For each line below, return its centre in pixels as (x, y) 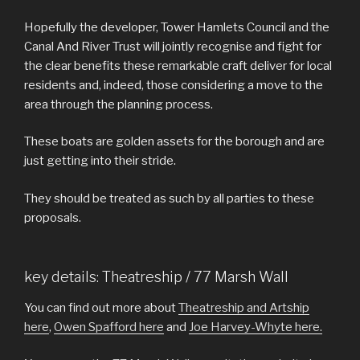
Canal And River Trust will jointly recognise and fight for (173, 46)
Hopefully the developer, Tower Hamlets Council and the (177, 27)
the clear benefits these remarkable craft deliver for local (178, 65)
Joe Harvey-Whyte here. (256, 327)
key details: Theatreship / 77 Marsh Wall (156, 277)
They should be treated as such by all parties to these (169, 198)
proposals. (53, 217)
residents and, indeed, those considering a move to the (174, 85)
